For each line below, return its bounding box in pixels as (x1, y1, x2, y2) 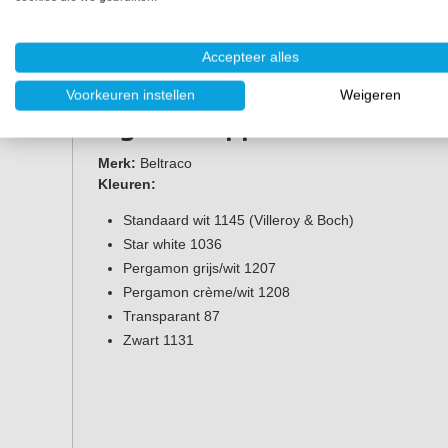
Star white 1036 (123, 236, 222, 253)
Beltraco (136, 154, 192, 171)
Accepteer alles (201, 49, 299, 65)
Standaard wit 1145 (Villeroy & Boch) (123, 212, 354, 229)
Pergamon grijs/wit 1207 (123, 260, 276, 277)
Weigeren (339, 87, 401, 103)
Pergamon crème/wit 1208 (123, 284, 290, 301)
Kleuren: (98, 175, 160, 192)
